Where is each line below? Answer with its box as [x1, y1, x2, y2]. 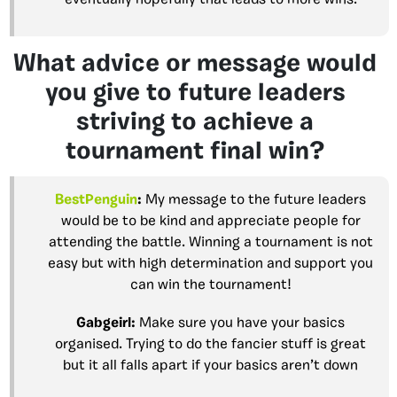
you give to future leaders [44, 81, 346, 106]
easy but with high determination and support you [48, 256, 373, 271]
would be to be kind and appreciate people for [60, 214, 361, 229]
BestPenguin [55, 192, 137, 207]
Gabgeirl [76, 315, 131, 331]
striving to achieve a [76, 110, 314, 136]
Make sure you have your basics [136, 315, 345, 331]
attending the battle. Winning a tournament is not [48, 235, 373, 250]
